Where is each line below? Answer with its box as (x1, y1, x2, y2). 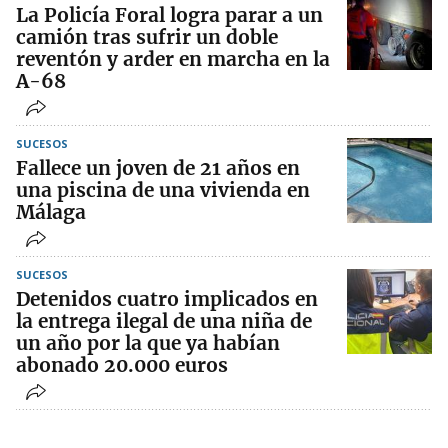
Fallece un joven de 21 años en (16, 156, 300, 181)
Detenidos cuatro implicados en (16, 287, 318, 312)
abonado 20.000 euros (16, 353, 228, 378)
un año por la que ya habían (16, 331, 280, 356)
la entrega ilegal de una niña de (16, 309, 312, 334)
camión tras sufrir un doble (16, 25, 278, 50)
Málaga (16, 200, 86, 225)
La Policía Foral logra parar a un (16, 3, 323, 28)
